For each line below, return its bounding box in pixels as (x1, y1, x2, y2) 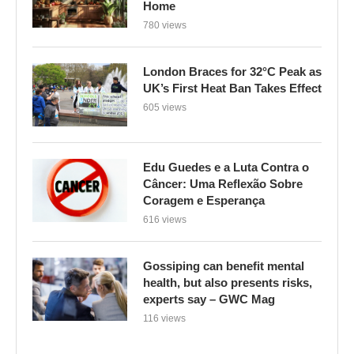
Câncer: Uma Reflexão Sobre (143, 176, 303, 190)
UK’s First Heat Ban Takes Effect (143, 81, 322, 95)
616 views (143, 213, 186, 225)
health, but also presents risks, (143, 275, 312, 289)
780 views (143, 19, 186, 31)
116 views (143, 312, 186, 324)
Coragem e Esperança (143, 193, 265, 207)
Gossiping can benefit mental (143, 258, 304, 273)
